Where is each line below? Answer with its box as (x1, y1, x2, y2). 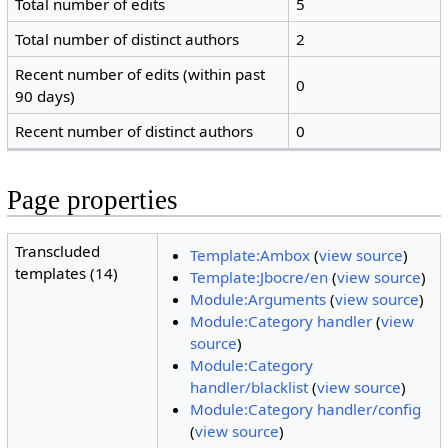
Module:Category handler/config (189, 399, 421, 420)
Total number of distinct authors (15, 29, 240, 50)
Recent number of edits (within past (15, 64, 266, 85)
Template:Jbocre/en (189, 267, 328, 288)
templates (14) (15, 262, 119, 283)
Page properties (6, 185, 178, 216)
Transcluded (15, 240, 101, 261)
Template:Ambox (189, 245, 310, 266)
